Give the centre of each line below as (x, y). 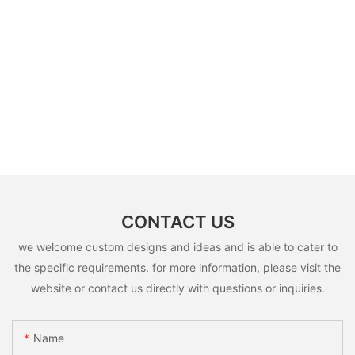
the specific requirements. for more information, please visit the (177, 267)
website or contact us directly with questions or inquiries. (177, 288)
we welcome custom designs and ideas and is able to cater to (177, 246)
